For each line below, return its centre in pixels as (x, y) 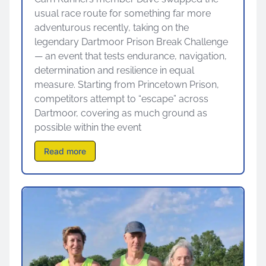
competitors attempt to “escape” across (121, 99)
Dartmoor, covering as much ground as (121, 113)
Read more (65, 151)
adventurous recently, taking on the (112, 28)
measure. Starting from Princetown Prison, (127, 85)
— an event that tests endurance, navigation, (131, 56)
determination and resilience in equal (114, 71)
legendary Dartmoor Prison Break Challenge (131, 42)
